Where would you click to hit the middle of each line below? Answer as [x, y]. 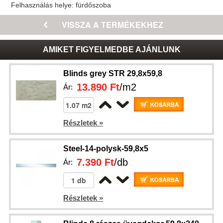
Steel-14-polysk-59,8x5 [106, 149]
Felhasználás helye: [44, 5]
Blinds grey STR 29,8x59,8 [113, 73]
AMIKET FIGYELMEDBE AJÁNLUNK [111, 50]
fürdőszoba [94, 5]
